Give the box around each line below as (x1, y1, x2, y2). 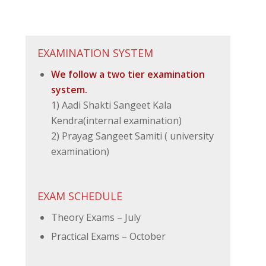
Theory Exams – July (50, 211, 141, 224)
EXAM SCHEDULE (37, 189, 122, 203)
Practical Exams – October (50, 230, 166, 243)
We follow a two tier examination (50, 68, 205, 81)
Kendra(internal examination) (50, 114, 182, 127)
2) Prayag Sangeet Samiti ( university (50, 129, 214, 142)
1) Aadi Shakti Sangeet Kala (50, 99, 172, 112)
